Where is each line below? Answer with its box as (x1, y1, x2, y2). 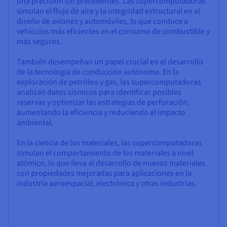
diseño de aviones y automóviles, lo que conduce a (17, 16, 188, 27)
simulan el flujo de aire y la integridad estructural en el (17, 6, 200, 17)
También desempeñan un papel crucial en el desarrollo (17, 56, 203, 68)
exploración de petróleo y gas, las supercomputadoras (17, 77, 201, 88)
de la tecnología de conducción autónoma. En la (17, 66, 179, 78)
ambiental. (17, 117, 53, 129)
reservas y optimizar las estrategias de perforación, (17, 97, 190, 108)
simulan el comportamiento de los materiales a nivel (17, 147, 194, 159)
